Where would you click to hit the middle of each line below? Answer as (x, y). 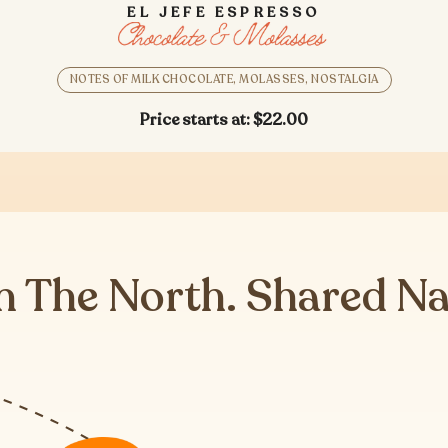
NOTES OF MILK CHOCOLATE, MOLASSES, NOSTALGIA (224, 79)
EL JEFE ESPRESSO (224, 12)
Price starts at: (196, 120)
